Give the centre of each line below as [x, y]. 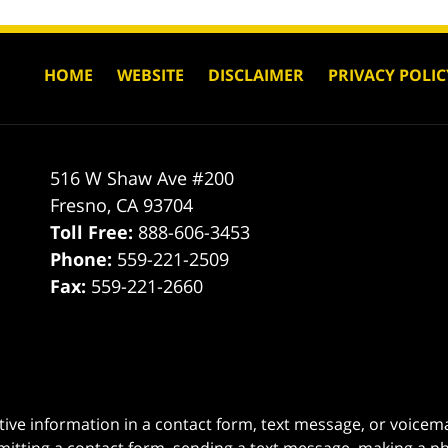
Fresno [79, 204]
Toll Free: [94, 231]
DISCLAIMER [256, 74]
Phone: [84, 258]
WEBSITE [150, 74]
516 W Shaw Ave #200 [142, 177]
